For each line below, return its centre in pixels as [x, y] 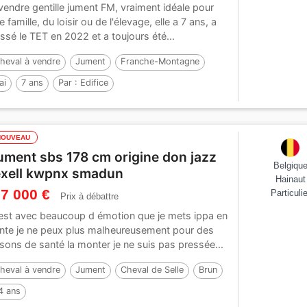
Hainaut [290, 180]
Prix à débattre [90, 197]
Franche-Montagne [160, 62]
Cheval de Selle [152, 270]
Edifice [95, 83]
